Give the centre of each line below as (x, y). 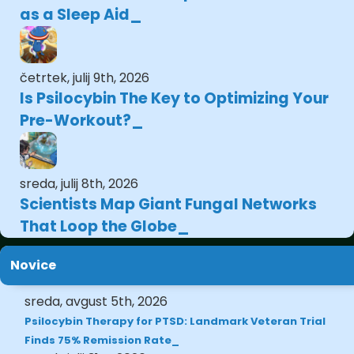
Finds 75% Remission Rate (98, 340)
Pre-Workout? (75, 120)
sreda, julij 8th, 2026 (79, 183)
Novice (33, 265)
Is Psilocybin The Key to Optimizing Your (174, 98)
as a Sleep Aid (75, 14)
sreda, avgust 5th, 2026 (96, 301)
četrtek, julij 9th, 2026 (85, 77)
